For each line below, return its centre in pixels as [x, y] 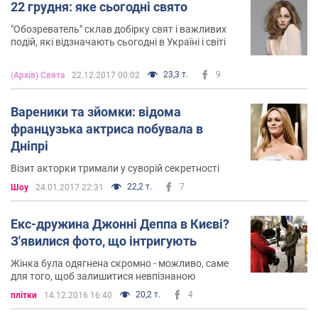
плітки [24, 295]
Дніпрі [29, 146]
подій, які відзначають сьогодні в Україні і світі [118, 42]
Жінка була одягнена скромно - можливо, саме [120, 263]
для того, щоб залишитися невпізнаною [103, 276]
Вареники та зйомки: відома [96, 111]
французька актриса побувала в [107, 128]
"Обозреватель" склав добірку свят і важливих [119, 29]
